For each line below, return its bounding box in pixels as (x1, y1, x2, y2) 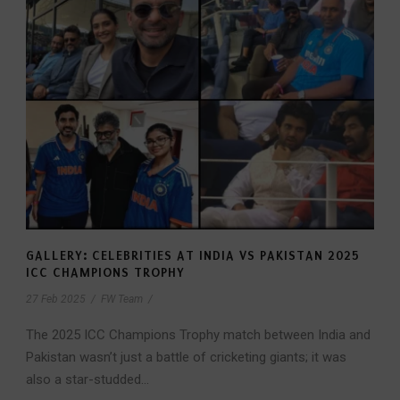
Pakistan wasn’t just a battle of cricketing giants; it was (26, 349, 346, 366)
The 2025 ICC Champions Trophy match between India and (26, 327, 371, 344)
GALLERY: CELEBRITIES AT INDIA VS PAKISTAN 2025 (26, 248, 360, 264)
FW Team (101, 293, 143, 306)
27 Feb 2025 (26, 293, 86, 306)
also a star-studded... (26, 371, 149, 388)
